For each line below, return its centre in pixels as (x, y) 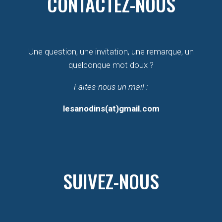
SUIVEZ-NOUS (111, 181)
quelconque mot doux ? (111, 65)
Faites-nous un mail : (111, 86)
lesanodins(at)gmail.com (111, 108)
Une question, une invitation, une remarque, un (111, 51)
